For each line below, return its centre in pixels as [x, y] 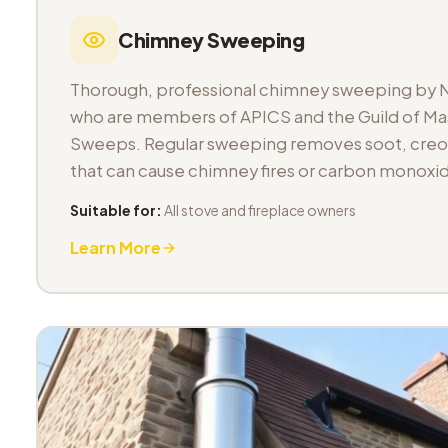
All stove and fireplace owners [260, 210]
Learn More [115, 247]
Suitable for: [116, 210]
